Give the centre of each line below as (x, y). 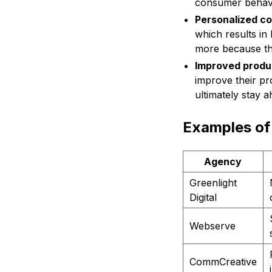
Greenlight (213, 183)
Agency (223, 162)
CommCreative (223, 262)
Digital (203, 198)
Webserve (212, 226)
